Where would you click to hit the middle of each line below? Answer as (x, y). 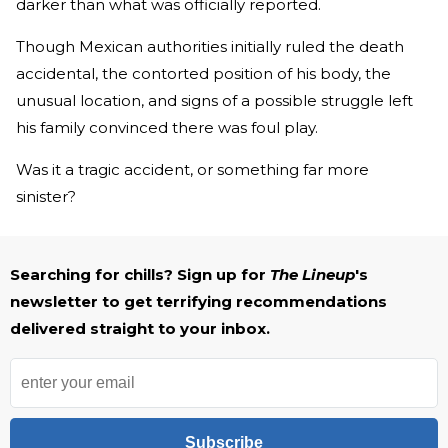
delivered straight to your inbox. (140, 328)
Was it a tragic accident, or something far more (192, 169)
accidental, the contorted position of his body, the (203, 73)
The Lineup (312, 274)
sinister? (46, 196)
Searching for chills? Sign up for (140, 274)
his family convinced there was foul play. (167, 127)
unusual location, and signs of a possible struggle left (214, 100)
